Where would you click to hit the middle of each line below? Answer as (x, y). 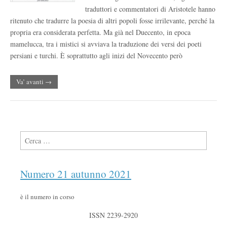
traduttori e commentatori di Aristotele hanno (150, 9)
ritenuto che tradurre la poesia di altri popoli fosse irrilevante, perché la (112, 21)
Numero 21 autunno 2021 (76, 174)
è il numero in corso (47, 197)
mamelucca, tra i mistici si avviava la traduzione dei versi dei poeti (106, 44)
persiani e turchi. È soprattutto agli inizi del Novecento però (96, 55)
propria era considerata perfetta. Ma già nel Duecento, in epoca (100, 32)
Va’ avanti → (34, 82)
